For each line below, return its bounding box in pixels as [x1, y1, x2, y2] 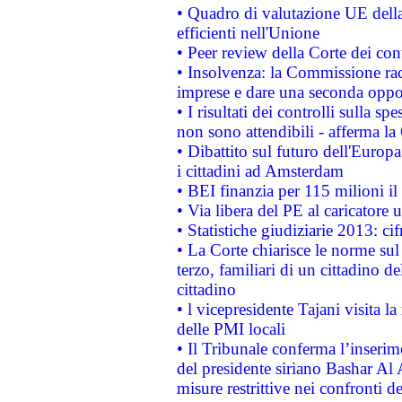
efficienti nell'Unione [176, 23, 319, 42]
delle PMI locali [176, 319, 285, 338]
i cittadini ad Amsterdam [176, 162, 344, 180]
